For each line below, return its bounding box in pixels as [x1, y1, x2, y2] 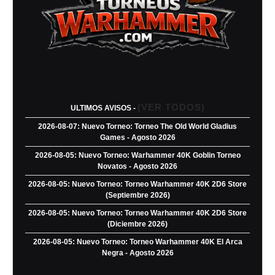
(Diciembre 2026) [107, 219, 168, 228]
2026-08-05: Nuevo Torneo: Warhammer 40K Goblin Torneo [34, 150, 241, 160]
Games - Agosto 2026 [99, 133, 176, 142]
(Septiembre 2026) [105, 190, 170, 199]
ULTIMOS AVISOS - [70, 103, 137, 112]
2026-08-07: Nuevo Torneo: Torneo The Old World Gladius [38, 122, 237, 131]
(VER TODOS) [137, 101, 205, 112]
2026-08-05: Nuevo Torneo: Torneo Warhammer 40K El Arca [33, 237, 242, 246]
